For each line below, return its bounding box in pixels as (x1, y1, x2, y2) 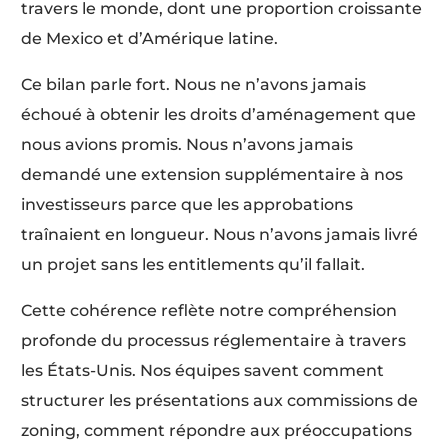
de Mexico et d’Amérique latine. (21, 28, 279, 48)
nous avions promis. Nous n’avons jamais (21, 134, 354, 154)
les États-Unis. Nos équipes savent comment (21, 360, 385, 380)
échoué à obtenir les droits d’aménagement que (21, 104, 417, 124)
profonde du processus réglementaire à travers (21, 330, 407, 350)
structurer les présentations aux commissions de (21, 390, 419, 410)
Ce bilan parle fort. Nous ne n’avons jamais (21, 74, 367, 94)
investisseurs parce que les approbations (21, 194, 354, 214)
